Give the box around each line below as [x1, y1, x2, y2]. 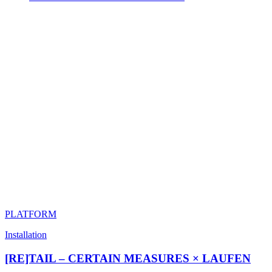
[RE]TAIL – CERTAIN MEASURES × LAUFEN [5, 251, 251, 265]
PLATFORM [5, 209, 56, 220]
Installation [5, 229, 47, 240]
